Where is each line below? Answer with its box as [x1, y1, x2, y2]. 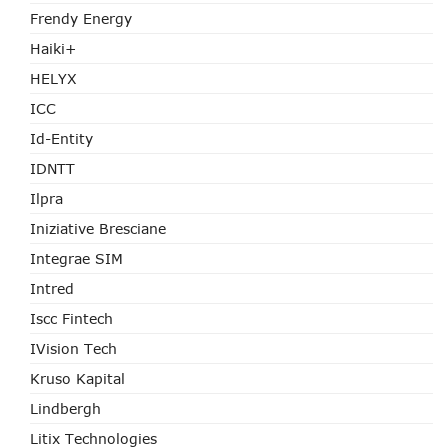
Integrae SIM [30, 250, 123, 267]
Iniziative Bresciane [30, 220, 166, 237]
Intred [30, 280, 74, 297]
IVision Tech [30, 340, 117, 357]
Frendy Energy [30, 10, 132, 27]
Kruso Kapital [30, 370, 125, 387]
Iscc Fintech [30, 310, 113, 327]
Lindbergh [30, 400, 101, 417]
